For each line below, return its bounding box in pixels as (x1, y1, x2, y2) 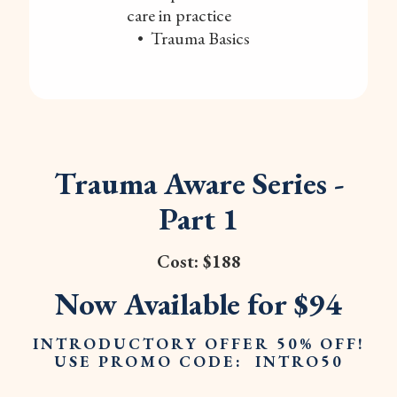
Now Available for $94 (55, 284, 342, 323)
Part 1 (158, 198, 239, 238)
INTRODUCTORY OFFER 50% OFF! (32, 333, 365, 354)
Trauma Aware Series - (53, 163, 344, 203)
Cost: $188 (156, 250, 241, 273)
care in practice (127, 4, 231, 27)
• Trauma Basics (127, 27, 250, 50)
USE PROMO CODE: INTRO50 (53, 351, 344, 371)
